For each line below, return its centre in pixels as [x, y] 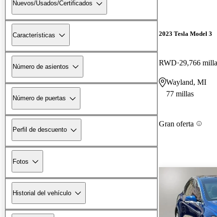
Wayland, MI [186, 82]
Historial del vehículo [42, 193]
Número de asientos [41, 66]
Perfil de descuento [40, 130]
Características [34, 35]
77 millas [180, 93]
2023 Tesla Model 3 [186, 34]
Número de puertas [39, 98]
